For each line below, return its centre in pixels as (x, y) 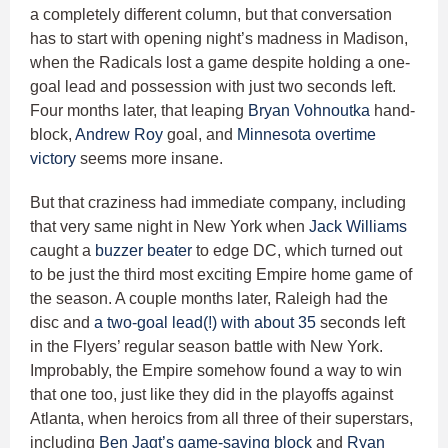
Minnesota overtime (306, 135)
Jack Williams (358, 227)
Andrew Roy (119, 135)
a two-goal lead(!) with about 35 (205, 323)
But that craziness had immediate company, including (218, 203)
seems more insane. (151, 159)
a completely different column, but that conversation (211, 15)
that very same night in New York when (169, 227)
